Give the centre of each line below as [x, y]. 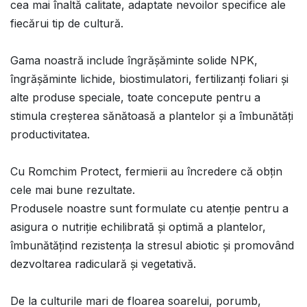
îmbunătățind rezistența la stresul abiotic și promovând [152, 246]
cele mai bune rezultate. [74, 190]
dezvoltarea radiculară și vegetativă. [103, 264]
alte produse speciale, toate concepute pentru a [135, 98]
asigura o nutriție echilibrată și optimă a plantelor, [138, 227]
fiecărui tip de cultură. [69, 24]
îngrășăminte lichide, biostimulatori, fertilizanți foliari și [149, 79]
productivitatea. [50, 135]
